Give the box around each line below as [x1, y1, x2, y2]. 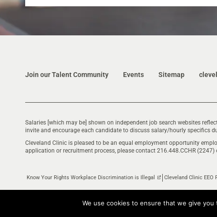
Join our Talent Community [25, 71, 108, 78]
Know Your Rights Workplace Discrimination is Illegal [26, 174, 155, 181]
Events [123, 71, 144, 78]
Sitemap [158, 71, 185, 78]
